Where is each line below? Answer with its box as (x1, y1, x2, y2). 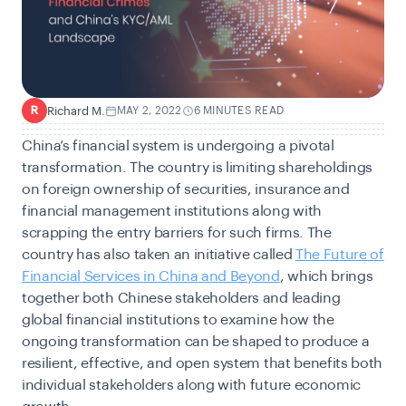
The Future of (295, 247, 384, 262)
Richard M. (47, 104, 105, 117)
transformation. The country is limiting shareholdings (22, 160, 373, 175)
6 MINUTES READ (193, 104, 285, 116)
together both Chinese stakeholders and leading (22, 291, 341, 305)
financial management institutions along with (22, 204, 322, 218)
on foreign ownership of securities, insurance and (22, 182, 350, 197)
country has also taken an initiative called (22, 247, 295, 262)
